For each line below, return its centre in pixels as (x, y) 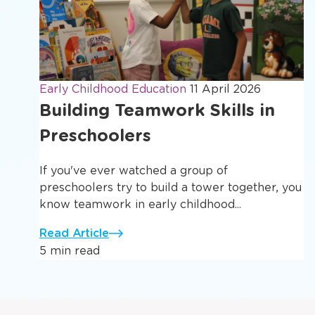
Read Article (74, 233)
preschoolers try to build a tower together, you (171, 187)
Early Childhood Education (115, 89)
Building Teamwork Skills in (157, 110)
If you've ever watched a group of (134, 170)
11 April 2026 (225, 89)
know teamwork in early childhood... (140, 204)
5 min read (70, 250)
